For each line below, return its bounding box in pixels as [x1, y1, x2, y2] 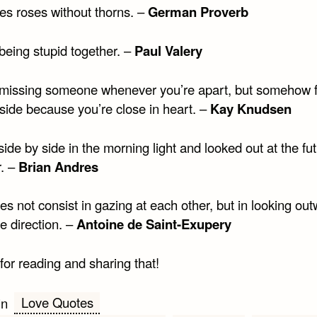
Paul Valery [134, 40, 202, 60]
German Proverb [147, 1, 248, 21]
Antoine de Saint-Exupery [76, 214, 231, 234]
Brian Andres [18, 156, 98, 176]
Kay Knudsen [206, 98, 292, 118]
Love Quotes [21, 293, 93, 312]
